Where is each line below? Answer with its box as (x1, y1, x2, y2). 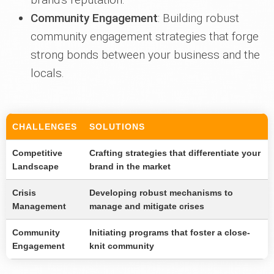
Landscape (12, 161, 59, 172)
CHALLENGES (12, 122, 77, 132)
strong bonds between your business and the (31, 48, 260, 62)
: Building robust (158, 11, 239, 26)
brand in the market (89, 161, 171, 172)
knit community (89, 241, 154, 251)
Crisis (12, 188, 36, 198)
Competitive (12, 148, 62, 158)
